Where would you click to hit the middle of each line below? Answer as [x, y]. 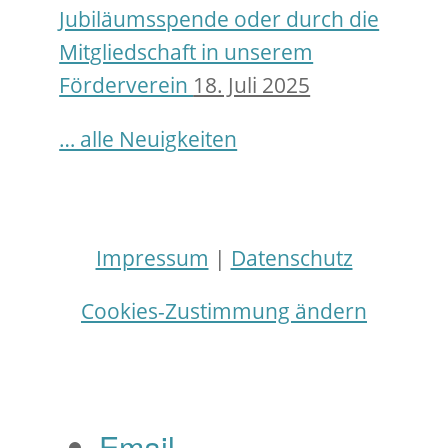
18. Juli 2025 [252, 85]
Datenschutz [291, 257]
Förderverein [126, 85]
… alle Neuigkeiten [148, 139]
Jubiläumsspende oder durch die [219, 19]
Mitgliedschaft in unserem [186, 52]
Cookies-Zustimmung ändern [224, 311]
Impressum [152, 257]
